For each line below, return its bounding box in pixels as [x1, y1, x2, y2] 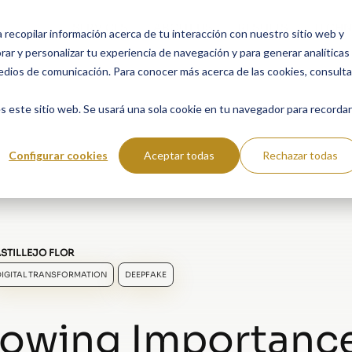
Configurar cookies [9, 148, 108, 162]
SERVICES [72, 20, 128, 35]
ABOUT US [153, 20, 213, 35]
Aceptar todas [144, 148, 215, 162]
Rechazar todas [262, 148, 339, 162]
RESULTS [238, 20, 288, 35]
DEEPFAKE [125, 269, 167, 280]
